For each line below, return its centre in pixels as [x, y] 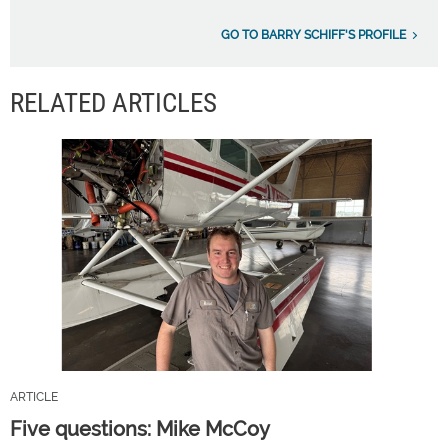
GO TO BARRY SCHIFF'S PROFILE [313, 34]
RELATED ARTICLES [113, 102]
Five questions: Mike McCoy [140, 429]
